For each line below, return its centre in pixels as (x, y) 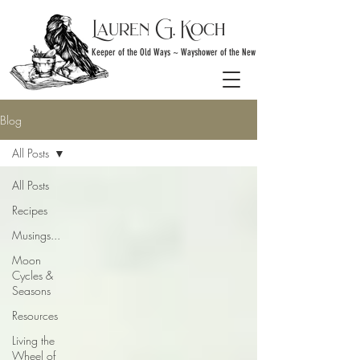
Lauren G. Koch (158, 29)
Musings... (36, 235)
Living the (33, 340)
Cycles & (33, 275)
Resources (35, 315)
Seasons (31, 290)
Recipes (30, 210)
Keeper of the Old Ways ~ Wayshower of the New (174, 52)
